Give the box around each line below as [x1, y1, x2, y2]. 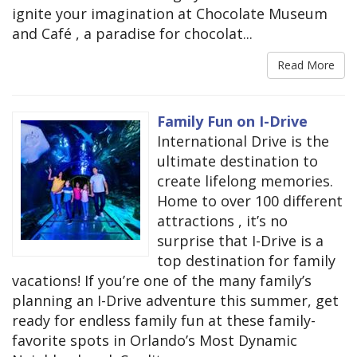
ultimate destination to [157, 151, 318, 171]
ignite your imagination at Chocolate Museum [12, 4, 328, 24]
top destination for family [157, 251, 335, 271]
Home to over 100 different [157, 191, 343, 211]
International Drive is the [157, 131, 329, 151]
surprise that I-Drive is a [157, 231, 324, 251]
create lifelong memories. [157, 171, 333, 191]
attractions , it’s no [157, 211, 288, 231]
